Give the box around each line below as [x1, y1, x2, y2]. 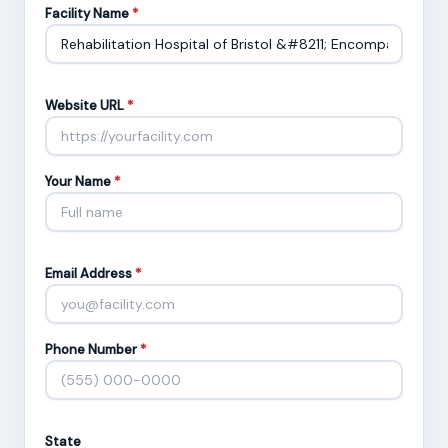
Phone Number [45, 341, 140, 359]
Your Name [45, 173, 114, 191]
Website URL [45, 97, 127, 115]
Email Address [45, 265, 135, 283]
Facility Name [45, 5, 132, 23]
